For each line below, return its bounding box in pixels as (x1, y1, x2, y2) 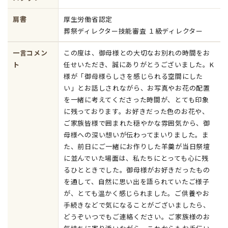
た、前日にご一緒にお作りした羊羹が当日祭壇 (64, 141, 210, 151)
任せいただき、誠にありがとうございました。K (64, 60, 214, 69)
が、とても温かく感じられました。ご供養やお (64, 188, 210, 198)
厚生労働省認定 (64, 14, 112, 24)
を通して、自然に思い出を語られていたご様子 (64, 177, 210, 186)
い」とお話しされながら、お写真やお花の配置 (64, 83, 210, 93)
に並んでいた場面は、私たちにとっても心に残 (64, 153, 209, 163)
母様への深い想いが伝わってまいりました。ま (64, 130, 209, 139)
